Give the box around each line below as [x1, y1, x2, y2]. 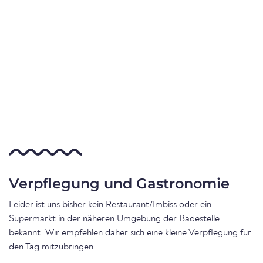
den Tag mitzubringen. [9, 242, 96, 252]
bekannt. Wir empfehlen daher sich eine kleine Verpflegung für [9, 228, 251, 238]
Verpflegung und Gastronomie [9, 175, 230, 193]
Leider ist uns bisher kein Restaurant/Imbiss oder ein [9, 200, 211, 210]
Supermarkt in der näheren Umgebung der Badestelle [9, 214, 220, 224]
